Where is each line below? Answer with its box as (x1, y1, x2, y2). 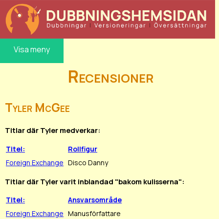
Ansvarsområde (68, 195, 122, 205)
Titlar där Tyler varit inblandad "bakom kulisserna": (5, 176, 184, 186)
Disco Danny (68, 157, 108, 167)
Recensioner (68, 65, 153, 88)
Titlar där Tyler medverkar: (5, 125, 100, 135)
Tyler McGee (5, 99, 70, 116)
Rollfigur (68, 144, 97, 153)
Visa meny (14, 44, 50, 55)
